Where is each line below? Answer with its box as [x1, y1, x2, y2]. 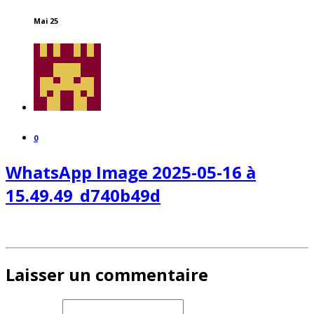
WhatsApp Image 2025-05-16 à [6, 160, 256, 184]
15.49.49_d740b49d [6, 183, 161, 207]
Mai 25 [34, 15, 58, 26]
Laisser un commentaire [6, 262, 208, 286]
